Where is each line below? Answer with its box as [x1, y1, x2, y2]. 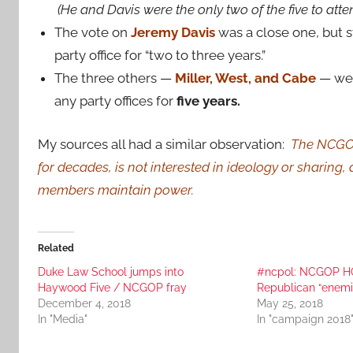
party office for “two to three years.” [54, 47, 266, 63]
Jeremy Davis [131, 24, 216, 40]
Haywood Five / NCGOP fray [38, 281, 187, 294]
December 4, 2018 [38, 296, 131, 310]
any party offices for [54, 93, 174, 109]
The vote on [54, 24, 132, 40]
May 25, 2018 [256, 296, 323, 310]
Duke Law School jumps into [38, 265, 184, 278]
